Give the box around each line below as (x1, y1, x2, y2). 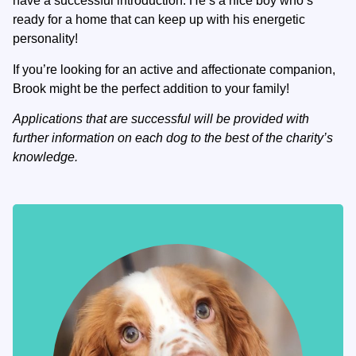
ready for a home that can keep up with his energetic (13, 13, 305, 27)
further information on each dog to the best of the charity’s (13, 131, 333, 145)
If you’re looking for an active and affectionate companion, (13, 62, 335, 76)
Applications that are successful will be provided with (13, 112, 309, 126)
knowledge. (13, 150, 78, 164)
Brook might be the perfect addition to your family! (13, 81, 289, 95)
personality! (13, 32, 78, 46)
